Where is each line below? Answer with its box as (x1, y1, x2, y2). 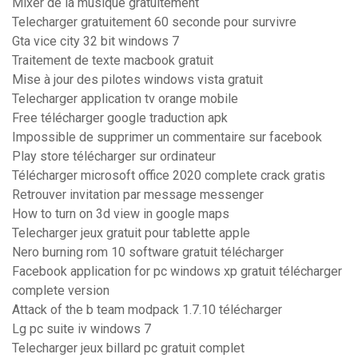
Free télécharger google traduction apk (12, 110, 228, 126)
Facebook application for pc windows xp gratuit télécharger (12, 264, 342, 280)
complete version (12, 283, 109, 299)
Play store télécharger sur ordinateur (12, 149, 216, 165)
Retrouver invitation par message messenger (12, 187, 264, 203)
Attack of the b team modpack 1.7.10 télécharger (12, 302, 282, 318)
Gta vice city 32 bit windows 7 (12, 34, 179, 50)
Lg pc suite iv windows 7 (12, 321, 151, 337)
